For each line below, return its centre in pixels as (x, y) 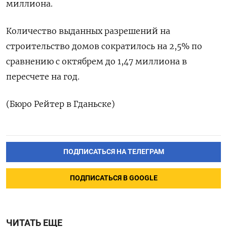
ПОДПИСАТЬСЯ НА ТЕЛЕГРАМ (113, 152)
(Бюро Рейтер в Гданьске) (61, 104)
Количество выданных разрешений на (88, 31)
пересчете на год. (43, 77)
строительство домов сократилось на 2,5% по (104, 46)
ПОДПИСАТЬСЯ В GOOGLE (113, 178)
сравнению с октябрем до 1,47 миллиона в (97, 61)
